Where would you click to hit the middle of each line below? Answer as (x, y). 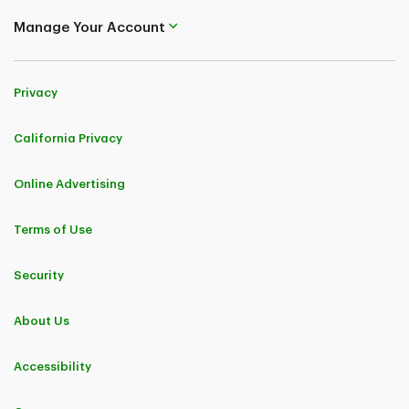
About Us (42, 320)
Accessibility (52, 366)
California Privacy (68, 138)
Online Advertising (69, 184)
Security (39, 275)
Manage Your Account (89, 28)
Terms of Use (53, 229)
